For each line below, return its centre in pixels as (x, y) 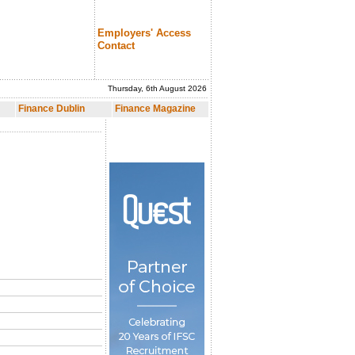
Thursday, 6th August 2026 (157, 88)
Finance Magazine (155, 109)
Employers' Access (144, 33)
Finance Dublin (52, 109)
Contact (116, 46)
